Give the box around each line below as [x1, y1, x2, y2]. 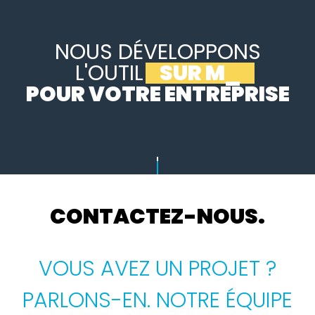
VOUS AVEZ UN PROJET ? [39, 254, 276, 284]
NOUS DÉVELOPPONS [54, 37, 261, 67]
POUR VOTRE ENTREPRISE [25, 79, 290, 109]
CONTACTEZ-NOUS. [50, 201, 265, 231]
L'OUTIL [42, 58, 111, 88]
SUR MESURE [127, 58, 257, 88]
